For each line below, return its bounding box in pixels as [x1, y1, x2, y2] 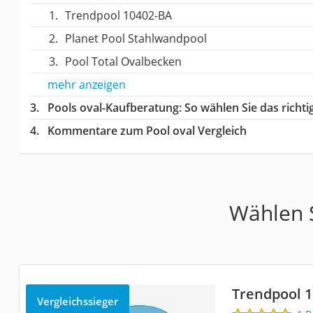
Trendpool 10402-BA [64, 7, 172, 23]
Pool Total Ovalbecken [64, 53, 182, 69]
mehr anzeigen [47, 76, 126, 92]
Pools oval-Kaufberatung [47, 99, 179, 115]
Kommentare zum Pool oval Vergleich [47, 122, 247, 138]
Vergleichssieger [36, 293, 118, 308]
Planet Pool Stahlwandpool [64, 30, 207, 46]
